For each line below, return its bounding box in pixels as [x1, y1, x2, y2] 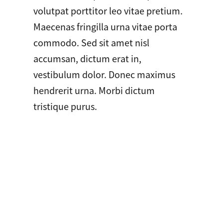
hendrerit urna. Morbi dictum [33, 83, 155, 97]
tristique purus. [33, 99, 97, 112]
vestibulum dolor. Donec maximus [33, 67, 175, 81]
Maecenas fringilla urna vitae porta [33, 19, 177, 33]
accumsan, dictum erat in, [33, 51, 141, 65]
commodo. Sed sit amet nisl [33, 35, 149, 49]
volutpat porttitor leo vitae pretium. [33, 3, 183, 17]
